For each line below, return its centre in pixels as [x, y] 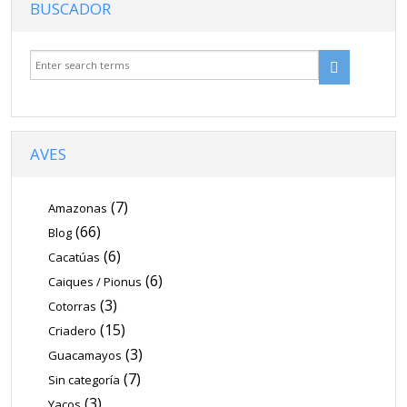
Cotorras [73, 306]
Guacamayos [85, 355]
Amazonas [78, 208]
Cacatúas [74, 257]
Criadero [73, 330]
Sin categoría [84, 379]
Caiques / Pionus [95, 281]
